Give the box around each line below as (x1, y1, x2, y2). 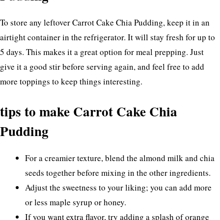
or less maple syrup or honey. (25, 196, 126, 208)
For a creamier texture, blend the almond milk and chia (25, 152, 215, 164)
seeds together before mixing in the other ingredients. (25, 166, 211, 178)
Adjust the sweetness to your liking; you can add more (25, 181, 212, 193)
